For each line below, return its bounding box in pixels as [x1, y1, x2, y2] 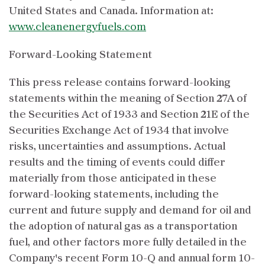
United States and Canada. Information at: [9, 6, 214, 17]
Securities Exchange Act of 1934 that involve [9, 125, 229, 136]
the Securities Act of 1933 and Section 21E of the [9, 109, 250, 120]
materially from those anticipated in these [9, 173, 216, 184]
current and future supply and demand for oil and [9, 205, 251, 216]
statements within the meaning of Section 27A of [9, 93, 247, 104]
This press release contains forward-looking [9, 77, 231, 88]
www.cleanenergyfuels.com [9, 22, 146, 33]
